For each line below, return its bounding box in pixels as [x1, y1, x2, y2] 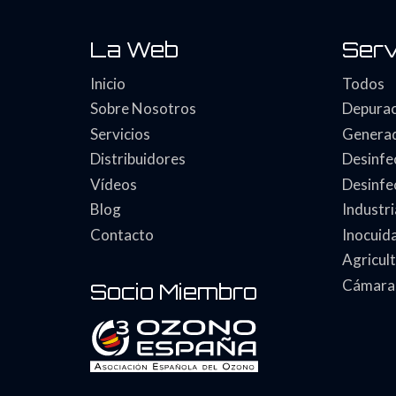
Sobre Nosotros [90, 99, 196, 118]
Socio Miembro [90, 278, 257, 306]
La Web [90, 35, 179, 63]
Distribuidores [90, 149, 186, 169]
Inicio [90, 73, 126, 93]
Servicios [90, 124, 150, 143]
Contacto [90, 225, 154, 244]
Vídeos [90, 174, 137, 194]
